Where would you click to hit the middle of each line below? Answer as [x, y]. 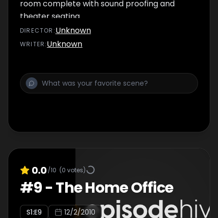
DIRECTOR [37, 30]
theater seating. [51, 16]
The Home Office [114, 188]
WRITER [33, 44]
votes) [76, 170]
